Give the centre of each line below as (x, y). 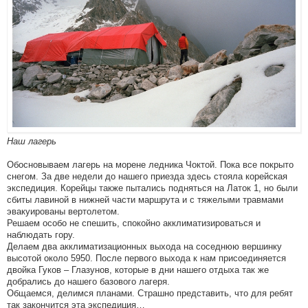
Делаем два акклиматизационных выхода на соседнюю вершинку (144, 246)
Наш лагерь (32, 141)
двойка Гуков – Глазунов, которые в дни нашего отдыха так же (138, 269)
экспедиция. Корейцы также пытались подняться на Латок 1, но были (152, 188)
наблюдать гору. (41, 234)
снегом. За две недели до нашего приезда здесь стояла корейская (147, 176)
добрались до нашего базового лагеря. (88, 281)
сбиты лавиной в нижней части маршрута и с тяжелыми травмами (145, 199)
